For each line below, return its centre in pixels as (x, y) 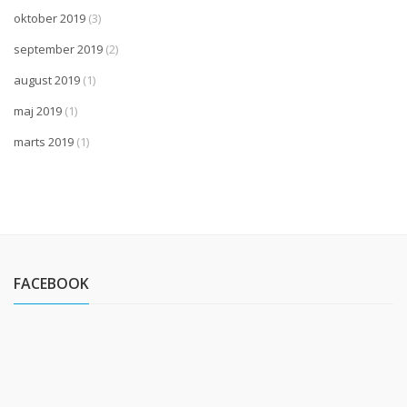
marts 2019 (44, 142)
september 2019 (58, 50)
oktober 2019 (50, 19)
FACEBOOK (51, 284)
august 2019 (47, 80)
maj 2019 (38, 111)
